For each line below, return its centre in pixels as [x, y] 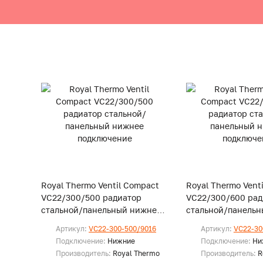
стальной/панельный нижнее [101, 210]
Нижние [121, 241]
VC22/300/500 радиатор [91, 198]
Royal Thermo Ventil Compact [100, 185]
